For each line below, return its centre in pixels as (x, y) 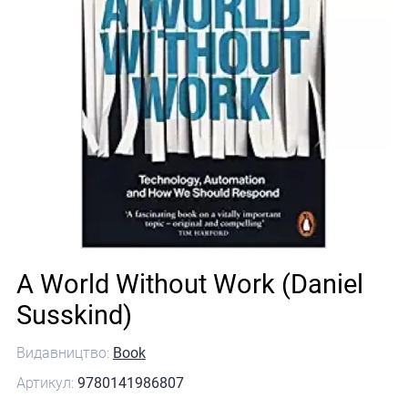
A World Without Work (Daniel (189, 284)
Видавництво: (64, 354)
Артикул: (46, 383)
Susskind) (74, 315)
